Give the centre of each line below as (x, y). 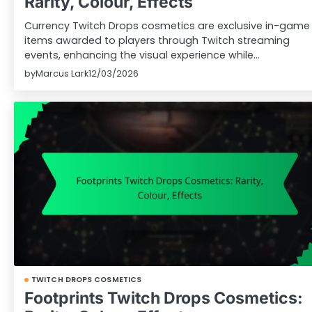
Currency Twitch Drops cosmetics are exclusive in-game (167, 26)
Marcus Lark (62, 74)
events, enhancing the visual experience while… (142, 55)
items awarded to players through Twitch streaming (157, 41)
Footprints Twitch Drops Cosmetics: (164, 298)
